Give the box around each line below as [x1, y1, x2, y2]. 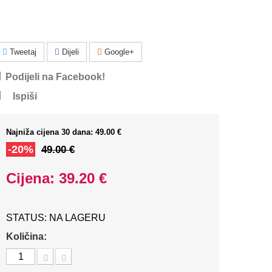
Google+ [102, 47, 134, 56]
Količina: [6, 231, 47, 242]
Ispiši [13, 91, 37, 101]
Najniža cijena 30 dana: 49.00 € [6, 127, 121, 137]
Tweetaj [7, 47, 36, 56]
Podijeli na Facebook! [5, 72, 105, 82]
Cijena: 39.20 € [6, 170, 107, 186]
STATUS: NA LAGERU [6, 212, 106, 223]
